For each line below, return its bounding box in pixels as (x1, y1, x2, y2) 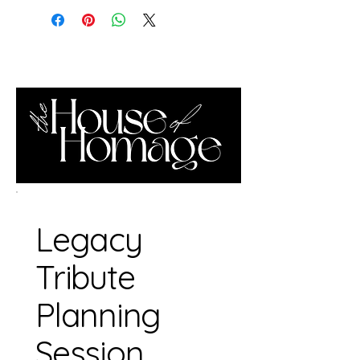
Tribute (35, 256, 135, 297)
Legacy (35, 218, 142, 260)
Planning (35, 293, 162, 335)
